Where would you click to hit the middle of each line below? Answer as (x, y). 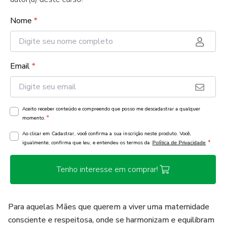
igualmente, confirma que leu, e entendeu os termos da (87, 143)
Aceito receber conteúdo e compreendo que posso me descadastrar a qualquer (111, 109)
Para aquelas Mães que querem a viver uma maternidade (109, 207)
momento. (34, 118)
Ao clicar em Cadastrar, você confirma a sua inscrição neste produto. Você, (107, 134)
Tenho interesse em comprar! (107, 169)
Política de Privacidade (179, 143)
